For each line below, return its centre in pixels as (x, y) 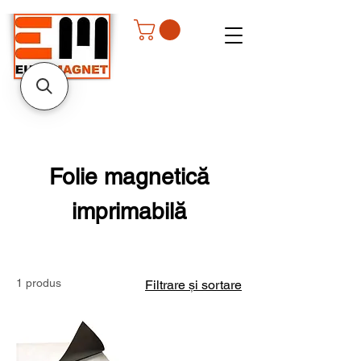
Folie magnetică (129, 177)
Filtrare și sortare (193, 285)
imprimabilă (129, 212)
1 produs (39, 283)
